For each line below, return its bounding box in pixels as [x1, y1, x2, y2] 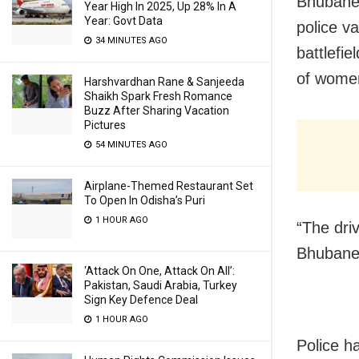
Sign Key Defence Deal [84, 293, 198, 306]
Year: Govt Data [84, 14, 163, 27]
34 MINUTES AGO [93, 35, 167, 46]
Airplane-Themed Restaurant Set [84, 179, 253, 192]
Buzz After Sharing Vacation [84, 104, 229, 117]
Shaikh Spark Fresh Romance [84, 90, 232, 103]
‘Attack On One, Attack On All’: [84, 264, 235, 277]
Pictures [84, 119, 126, 131]
